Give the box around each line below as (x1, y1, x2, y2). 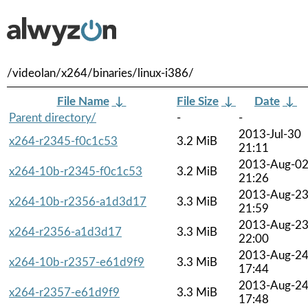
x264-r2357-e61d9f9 (9, 286, 120, 298)
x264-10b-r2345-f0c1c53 (9, 165, 142, 177)
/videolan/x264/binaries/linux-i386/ (7, 67, 194, 79)
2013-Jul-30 (239, 128, 301, 140)
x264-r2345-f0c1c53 (9, 135, 118, 147)
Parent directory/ (9, 111, 96, 124)
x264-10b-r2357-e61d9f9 (9, 256, 144, 268)
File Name (56, 95, 109, 107)
